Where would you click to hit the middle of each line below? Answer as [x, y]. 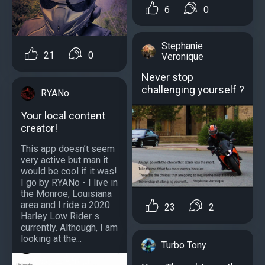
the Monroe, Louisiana [66, 193]
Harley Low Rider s [60, 216]
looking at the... [51, 238]
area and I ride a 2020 [65, 205]
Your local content [63, 115]
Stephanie [182, 46]
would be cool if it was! [69, 171]
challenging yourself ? [193, 89]
